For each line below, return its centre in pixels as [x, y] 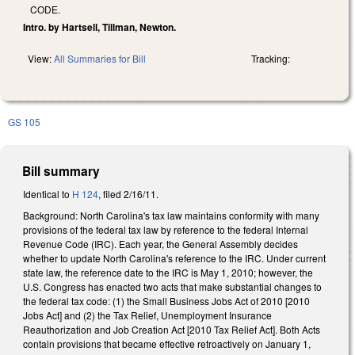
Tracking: [271, 58]
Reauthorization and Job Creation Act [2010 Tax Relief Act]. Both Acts [172, 330]
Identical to [48, 193]
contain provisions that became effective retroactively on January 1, [167, 344]
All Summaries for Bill [100, 58]
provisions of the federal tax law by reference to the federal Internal [166, 230]
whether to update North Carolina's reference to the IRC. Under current [174, 258]
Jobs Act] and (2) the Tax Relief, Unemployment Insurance [147, 315]
